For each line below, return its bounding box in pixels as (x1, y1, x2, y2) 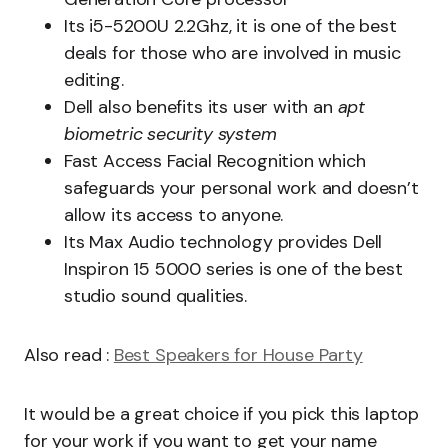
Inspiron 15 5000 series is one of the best (64, 257, 403, 281)
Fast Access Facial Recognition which (64, 149, 366, 173)
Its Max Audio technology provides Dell (64, 230, 383, 254)
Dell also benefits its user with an (64, 95, 338, 119)
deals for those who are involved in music (64, 41, 401, 65)
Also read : (24, 343, 114, 367)
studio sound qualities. (64, 284, 247, 308)
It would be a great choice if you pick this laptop (24, 402, 420, 426)
